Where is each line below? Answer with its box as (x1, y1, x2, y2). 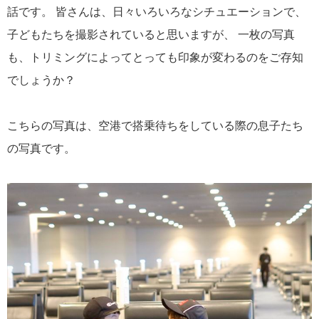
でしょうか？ (7, 73, 87, 86)
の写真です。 (7, 142, 90, 155)
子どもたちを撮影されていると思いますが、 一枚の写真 (7, 28, 295, 41)
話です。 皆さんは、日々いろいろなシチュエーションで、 (7, 5, 306, 18)
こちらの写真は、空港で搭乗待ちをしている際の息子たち (7, 119, 303, 132)
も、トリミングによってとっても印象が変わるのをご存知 (7, 51, 303, 63)
